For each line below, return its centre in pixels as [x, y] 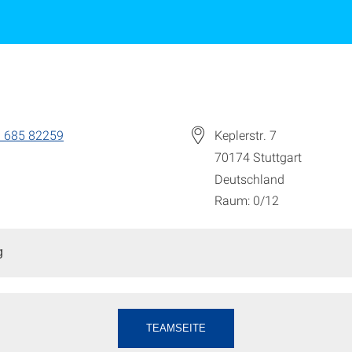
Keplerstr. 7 [246, 135]
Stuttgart [277, 156]
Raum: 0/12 [247, 200]
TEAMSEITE [176, 328]
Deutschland [249, 178]
